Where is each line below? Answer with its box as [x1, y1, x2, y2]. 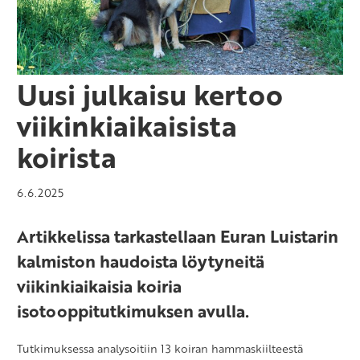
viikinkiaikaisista [17, 104, 237, 146]
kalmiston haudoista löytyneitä [17, 247, 264, 273]
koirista [17, 135, 117, 178]
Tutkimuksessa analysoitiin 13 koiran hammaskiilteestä [17, 339, 303, 357]
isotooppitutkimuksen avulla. [17, 297, 249, 323]
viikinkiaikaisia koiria [17, 272, 182, 298]
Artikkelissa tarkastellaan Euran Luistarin [17, 223, 338, 248]
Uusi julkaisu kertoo [17, 72, 283, 115]
